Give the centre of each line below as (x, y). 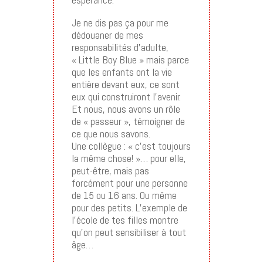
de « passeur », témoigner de (128, 122)
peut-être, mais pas (110, 171)
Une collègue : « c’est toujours (131, 146)
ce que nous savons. (111, 134)
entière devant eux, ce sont (125, 85)
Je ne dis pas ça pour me (120, 23)
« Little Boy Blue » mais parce (130, 60)
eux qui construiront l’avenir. (126, 97)
